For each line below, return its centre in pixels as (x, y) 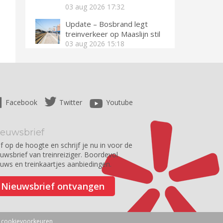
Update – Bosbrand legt (107, 24)
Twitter (71, 102)
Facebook (22, 102)
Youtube (119, 102)
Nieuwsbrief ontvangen (53, 186)
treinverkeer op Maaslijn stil (113, 34)
